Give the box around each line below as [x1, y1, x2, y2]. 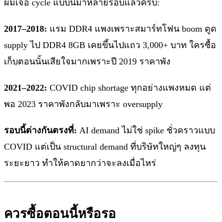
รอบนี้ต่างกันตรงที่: [4, 125, 77, 136]
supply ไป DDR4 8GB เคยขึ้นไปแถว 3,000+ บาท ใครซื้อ [4, 40, 216, 51]
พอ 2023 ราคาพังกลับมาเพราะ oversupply [4, 99, 163, 110]
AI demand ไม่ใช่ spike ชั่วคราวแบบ [77, 125, 215, 136]
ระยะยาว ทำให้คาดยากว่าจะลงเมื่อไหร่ [4, 158, 156, 168]
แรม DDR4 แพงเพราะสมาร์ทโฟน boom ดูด [47, 24, 217, 34]
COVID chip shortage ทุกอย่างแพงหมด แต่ [47, 83, 211, 93]
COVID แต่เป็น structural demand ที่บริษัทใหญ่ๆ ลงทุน [4, 142, 206, 152]
